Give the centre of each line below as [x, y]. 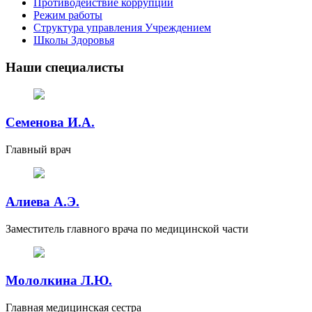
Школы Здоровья [74, 40]
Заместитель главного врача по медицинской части [127, 228]
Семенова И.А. [50, 123]
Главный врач [38, 150]
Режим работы [68, 15]
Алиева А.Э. [42, 201]
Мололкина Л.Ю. [59, 281]
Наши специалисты [65, 67]
